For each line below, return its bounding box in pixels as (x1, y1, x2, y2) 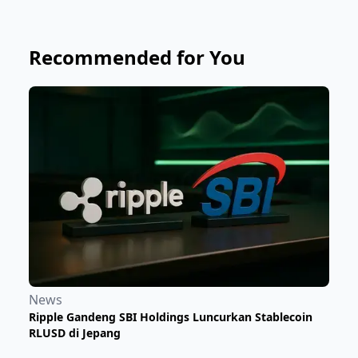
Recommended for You (29, 43, 245, 70)
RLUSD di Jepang (29, 324, 124, 340)
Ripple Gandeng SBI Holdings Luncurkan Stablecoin (29, 308, 312, 324)
